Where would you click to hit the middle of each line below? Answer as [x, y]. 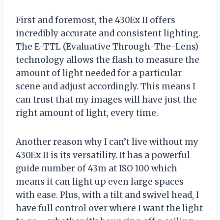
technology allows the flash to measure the [108, 60]
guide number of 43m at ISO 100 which [96, 168]
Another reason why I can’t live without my [107, 142]
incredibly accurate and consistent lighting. [108, 33]
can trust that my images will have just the [106, 99]
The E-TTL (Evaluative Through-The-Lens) [107, 46]
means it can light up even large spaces [100, 181]
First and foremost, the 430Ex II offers [96, 20]
